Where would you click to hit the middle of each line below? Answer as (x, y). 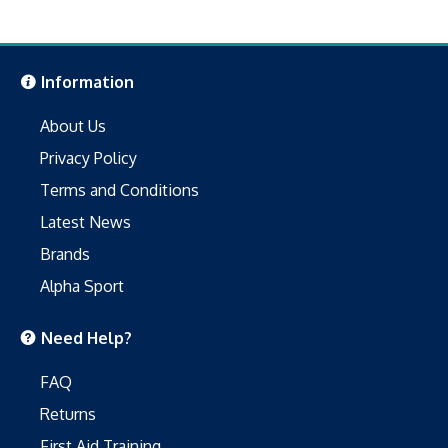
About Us (73, 125)
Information (87, 81)
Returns (68, 413)
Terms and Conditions (119, 189)
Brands (65, 253)
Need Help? (86, 337)
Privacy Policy (88, 157)
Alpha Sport (82, 285)
